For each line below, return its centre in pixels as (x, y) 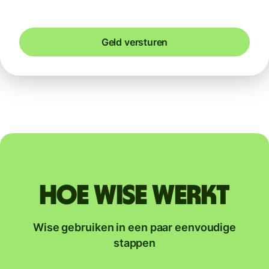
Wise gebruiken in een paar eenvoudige (134, 228)
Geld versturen (134, 42)
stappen (134, 243)
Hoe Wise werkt (134, 196)
